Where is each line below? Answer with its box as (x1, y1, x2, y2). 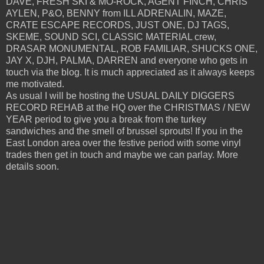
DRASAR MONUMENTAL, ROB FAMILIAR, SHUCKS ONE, (6, 43, 258, 54)
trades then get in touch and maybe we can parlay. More (6, 149, 238, 160)
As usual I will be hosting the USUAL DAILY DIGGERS (6, 90, 235, 101)
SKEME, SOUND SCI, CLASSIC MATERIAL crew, (6, 31, 216, 42)
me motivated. (6, 78, 64, 89)
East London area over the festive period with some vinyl (6, 137, 241, 148)
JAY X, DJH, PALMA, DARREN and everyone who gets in (6, 55, 247, 65)
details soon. (6, 161, 59, 171)
